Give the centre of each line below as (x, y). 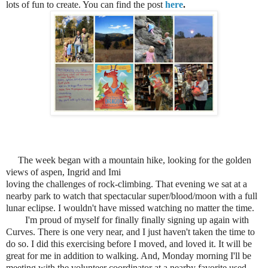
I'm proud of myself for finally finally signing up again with (127, 220)
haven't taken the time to (209, 232)
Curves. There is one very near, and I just (85, 232)
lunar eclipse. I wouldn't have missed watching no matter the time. (130, 208)
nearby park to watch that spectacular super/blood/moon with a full (132, 196)
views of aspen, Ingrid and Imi (65, 172)
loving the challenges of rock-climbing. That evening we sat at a (127, 184)
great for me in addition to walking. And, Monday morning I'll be (129, 255)
